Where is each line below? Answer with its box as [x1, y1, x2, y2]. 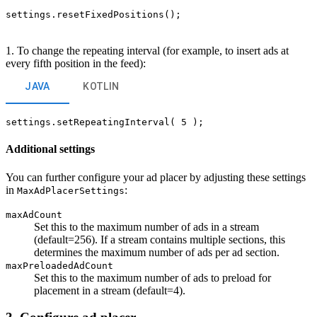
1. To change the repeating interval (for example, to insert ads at [6, 44, 289, 57]
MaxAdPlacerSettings [17, 185, 125, 196]
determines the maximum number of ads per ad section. [34, 246, 279, 258]
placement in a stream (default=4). [34, 284, 185, 296]
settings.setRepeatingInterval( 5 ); [6, 116, 204, 127]
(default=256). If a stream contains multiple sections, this [34, 233, 285, 246]
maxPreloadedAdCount [6, 260, 113, 271]
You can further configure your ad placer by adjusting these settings [6, 171, 306, 183]
